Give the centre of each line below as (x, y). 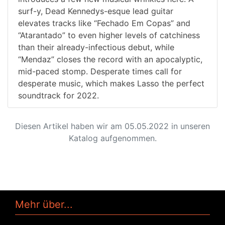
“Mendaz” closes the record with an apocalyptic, (110, 59)
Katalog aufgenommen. (113, 138)
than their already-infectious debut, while (96, 47)
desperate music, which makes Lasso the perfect (111, 83)
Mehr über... (44, 204)
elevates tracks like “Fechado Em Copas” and (104, 23)
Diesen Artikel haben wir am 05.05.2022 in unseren (113, 126)
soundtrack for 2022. (59, 95)
